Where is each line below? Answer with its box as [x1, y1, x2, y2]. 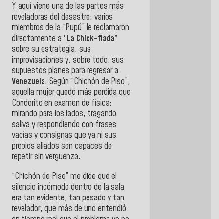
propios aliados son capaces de [12, 140, 112, 153]
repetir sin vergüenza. [12, 151, 81, 163]
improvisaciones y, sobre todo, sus [12, 54, 124, 66]
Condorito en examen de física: [12, 97, 112, 109]
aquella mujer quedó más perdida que [12, 87, 131, 99]
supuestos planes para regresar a [12, 65, 118, 77]
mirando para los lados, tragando [12, 108, 116, 120]
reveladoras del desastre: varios [12, 11, 113, 23]
